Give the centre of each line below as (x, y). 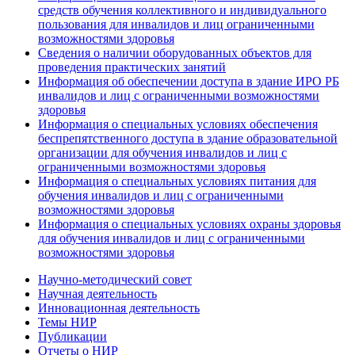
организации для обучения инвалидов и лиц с (162, 153)
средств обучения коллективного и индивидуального (182, 10)
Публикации (73, 336)
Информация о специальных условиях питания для (177, 181)
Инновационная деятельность (119, 308)
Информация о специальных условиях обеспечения (178, 124)
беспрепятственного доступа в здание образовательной (188, 138)
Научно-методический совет (115, 279)
